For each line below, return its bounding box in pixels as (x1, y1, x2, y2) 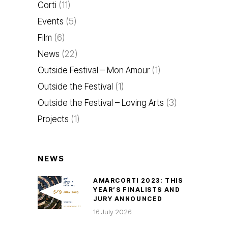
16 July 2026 (93, 208, 132, 216)
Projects (38, 114, 69, 125)
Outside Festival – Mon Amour (38, 65, 150, 76)
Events (38, 16, 64, 27)
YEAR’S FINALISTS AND (93, 186, 181, 194)
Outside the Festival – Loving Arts (38, 98, 164, 108)
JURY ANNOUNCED (93, 195, 163, 203)
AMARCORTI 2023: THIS (93, 177, 183, 185)
